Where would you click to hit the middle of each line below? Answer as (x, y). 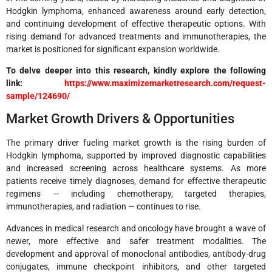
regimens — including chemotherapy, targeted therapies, (136, 194)
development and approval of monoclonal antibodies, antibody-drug (136, 253)
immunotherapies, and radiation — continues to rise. (104, 207)
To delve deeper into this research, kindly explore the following (136, 70)
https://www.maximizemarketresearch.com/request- (165, 83)
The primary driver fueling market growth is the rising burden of (136, 143)
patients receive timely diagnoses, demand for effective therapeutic (136, 181)
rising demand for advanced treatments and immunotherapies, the (136, 36)
